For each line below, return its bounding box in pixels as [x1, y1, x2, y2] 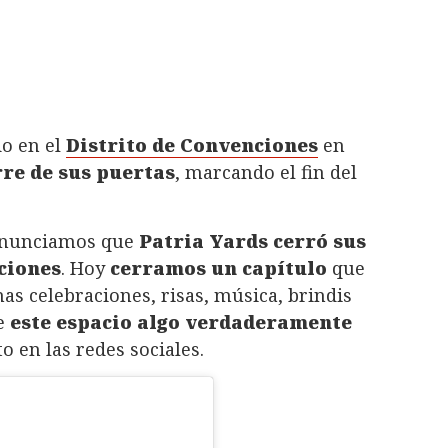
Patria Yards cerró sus [139, 228, 366, 253]
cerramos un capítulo [110, 255, 327, 280]
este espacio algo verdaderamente [10, 309, 352, 334]
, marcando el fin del [175, 159, 357, 184]
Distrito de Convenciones [66, 132, 318, 157]
